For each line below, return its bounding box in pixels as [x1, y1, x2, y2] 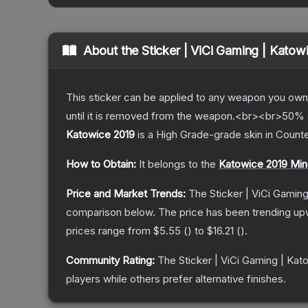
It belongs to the [139, 157, 219, 171]
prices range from [66, 224, 153, 238]
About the [82, 43, 142, 58]
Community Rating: [66, 254, 155, 267]
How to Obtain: [66, 157, 136, 171]
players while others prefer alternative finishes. [66, 272, 286, 286]
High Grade [156, 128, 209, 142]
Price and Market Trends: [66, 187, 186, 201]
